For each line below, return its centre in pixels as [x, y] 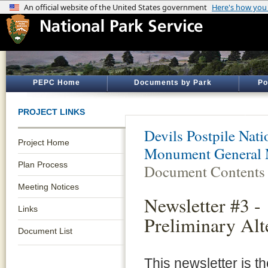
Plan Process [43, 165]
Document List [45, 231]
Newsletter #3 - [202, 205]
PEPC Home [56, 83]
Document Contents [205, 171]
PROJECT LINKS [51, 112]
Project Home [44, 142]
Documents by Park [173, 83]
